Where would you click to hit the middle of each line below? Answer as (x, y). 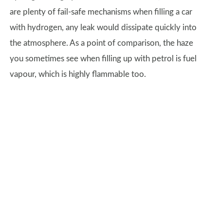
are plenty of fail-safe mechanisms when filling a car (101, 12)
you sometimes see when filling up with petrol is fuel (103, 59)
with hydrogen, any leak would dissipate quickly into (103, 28)
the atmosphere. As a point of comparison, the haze (101, 43)
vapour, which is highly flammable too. (78, 74)
